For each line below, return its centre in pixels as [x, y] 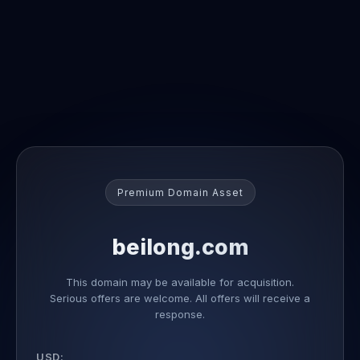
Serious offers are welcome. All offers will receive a [180, 298]
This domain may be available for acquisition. [180, 282]
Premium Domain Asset [180, 192]
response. [180, 314]
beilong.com [180, 246]
